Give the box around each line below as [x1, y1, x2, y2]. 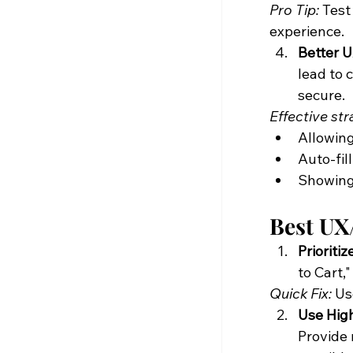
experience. [269, 22, 344, 41]
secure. [297, 86, 345, 105]
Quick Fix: [269, 284, 332, 303]
